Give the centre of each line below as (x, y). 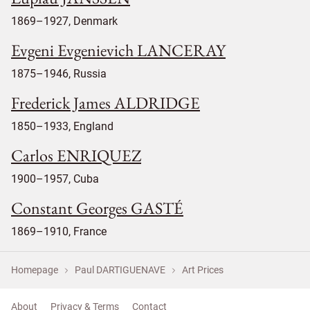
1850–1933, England (62, 126)
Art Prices (203, 270)
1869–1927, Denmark (64, 21)
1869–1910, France (59, 231)
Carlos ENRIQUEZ (76, 155)
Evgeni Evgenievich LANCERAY (118, 50)
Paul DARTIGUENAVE (120, 270)
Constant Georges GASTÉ (97, 208)
